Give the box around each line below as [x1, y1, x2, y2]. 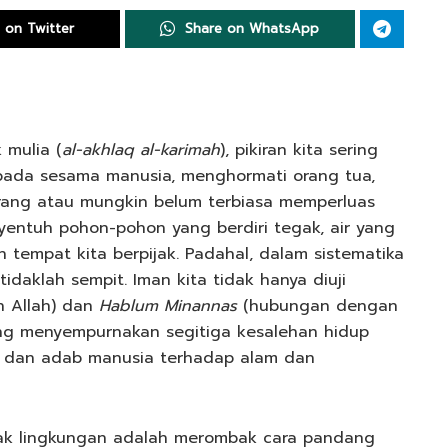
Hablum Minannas [99, 294, 237, 319]
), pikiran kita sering [220, 138, 378, 163]
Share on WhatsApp [185, 19, 320, 39]
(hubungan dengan [237, 294, 398, 319]
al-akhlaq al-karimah [62, 138, 220, 163]
